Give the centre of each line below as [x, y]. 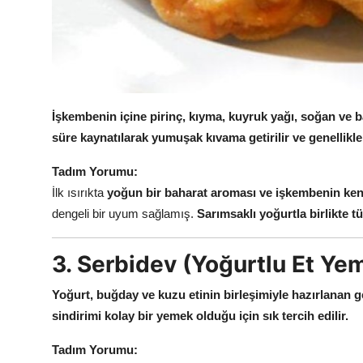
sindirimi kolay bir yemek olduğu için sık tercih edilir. [200, 315]
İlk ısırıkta [79, 192]
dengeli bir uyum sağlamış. [124, 213]
